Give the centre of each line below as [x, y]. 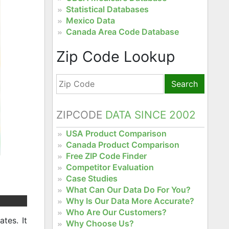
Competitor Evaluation [110, 167]
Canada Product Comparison [122, 144]
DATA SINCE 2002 [149, 114]
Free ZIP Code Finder [106, 156]
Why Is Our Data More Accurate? [130, 201]
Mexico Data [90, 21]
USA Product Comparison [116, 133]
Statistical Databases [107, 9]
